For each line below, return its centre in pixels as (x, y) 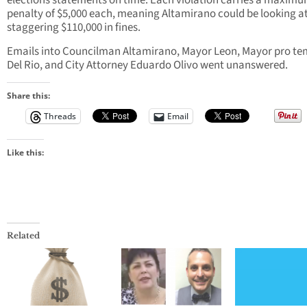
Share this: (28, 96)
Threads (60, 116)
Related (23, 236)
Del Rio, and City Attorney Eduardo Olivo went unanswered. (147, 65)
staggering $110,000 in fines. (74, 28)
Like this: (25, 153)
